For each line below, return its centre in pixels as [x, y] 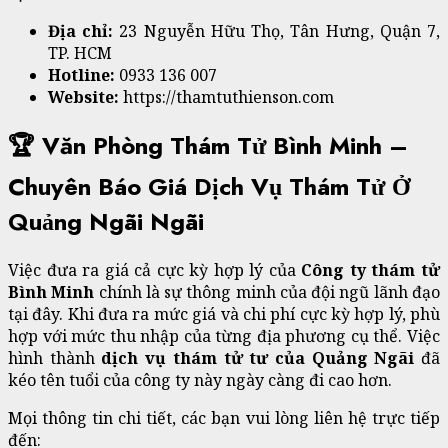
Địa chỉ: [84, 31]
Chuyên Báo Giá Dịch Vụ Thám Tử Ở [209, 187]
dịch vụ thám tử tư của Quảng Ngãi [261, 358]
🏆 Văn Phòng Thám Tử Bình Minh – [208, 146]
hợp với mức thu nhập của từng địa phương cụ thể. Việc [224, 336]
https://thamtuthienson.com [228, 97]
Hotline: [83, 75]
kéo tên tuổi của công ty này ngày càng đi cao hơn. [200, 380]
